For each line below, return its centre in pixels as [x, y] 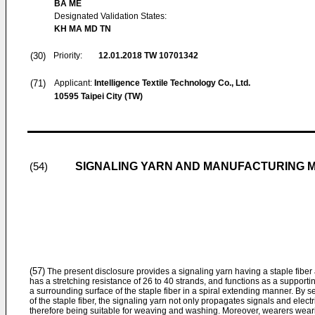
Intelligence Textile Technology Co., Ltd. [172, 83]
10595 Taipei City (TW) [98, 96]
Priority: [68, 56]
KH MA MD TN [83, 29]
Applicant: [74, 83]
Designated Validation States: [110, 16]
